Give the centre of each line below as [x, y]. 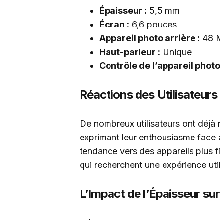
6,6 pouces [153, 24]
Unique [176, 52]
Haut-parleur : [130, 52]
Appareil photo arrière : [150, 38]
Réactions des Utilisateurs [149, 95]
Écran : [114, 24]
